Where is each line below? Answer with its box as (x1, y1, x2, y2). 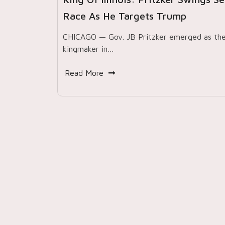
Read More (65, 68, 103, 77)
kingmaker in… (63, 44, 114, 53)
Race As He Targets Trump (63, 10, 186, 22)
